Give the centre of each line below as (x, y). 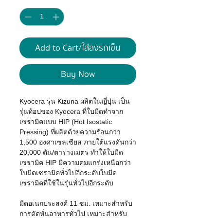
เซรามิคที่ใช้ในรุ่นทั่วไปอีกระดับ (66, 183)
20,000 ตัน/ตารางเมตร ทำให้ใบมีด (71, 152)
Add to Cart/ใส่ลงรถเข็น (78, 48)
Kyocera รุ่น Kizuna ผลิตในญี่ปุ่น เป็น (75, 101)
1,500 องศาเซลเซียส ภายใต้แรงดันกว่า (78, 142)
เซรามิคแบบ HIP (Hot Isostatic (66, 121)
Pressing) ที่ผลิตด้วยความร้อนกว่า (70, 132)
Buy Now (78, 74)
